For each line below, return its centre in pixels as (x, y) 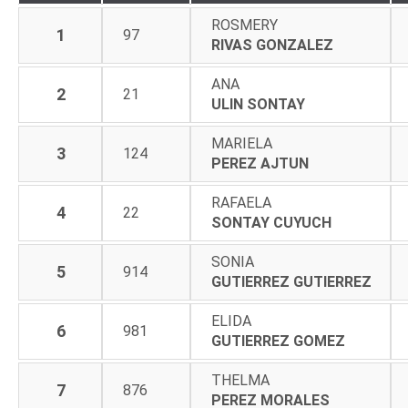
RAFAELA (241, 203)
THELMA (240, 380)
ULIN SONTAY (258, 104)
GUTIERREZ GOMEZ (278, 341)
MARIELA (242, 143)
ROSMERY (245, 25)
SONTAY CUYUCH (271, 223)
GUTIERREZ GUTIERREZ (291, 282)
